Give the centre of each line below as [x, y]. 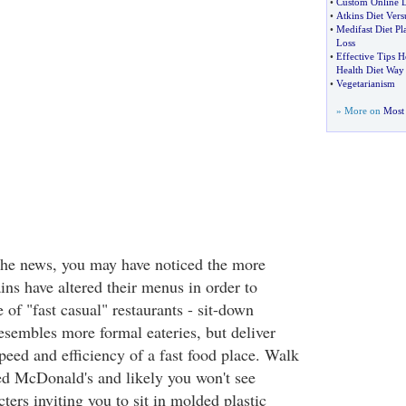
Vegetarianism [365, 83]
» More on [359, 111]
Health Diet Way [370, 70]
